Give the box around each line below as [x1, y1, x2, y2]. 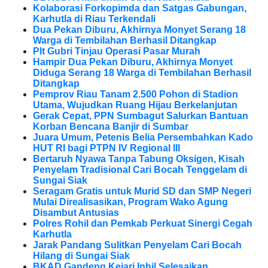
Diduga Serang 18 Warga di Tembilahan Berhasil [33, 68, 251, 78]
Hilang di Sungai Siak [33, 251, 130, 261]
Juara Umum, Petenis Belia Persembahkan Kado [33, 132, 253, 143]
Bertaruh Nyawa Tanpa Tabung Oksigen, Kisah [33, 154, 245, 165]
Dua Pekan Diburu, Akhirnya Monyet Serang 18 [33, 25, 246, 35]
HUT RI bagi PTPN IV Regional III [33, 143, 180, 154]
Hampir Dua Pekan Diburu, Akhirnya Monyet [33, 57, 233, 68]
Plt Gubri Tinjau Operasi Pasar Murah [33, 46, 200, 57]
